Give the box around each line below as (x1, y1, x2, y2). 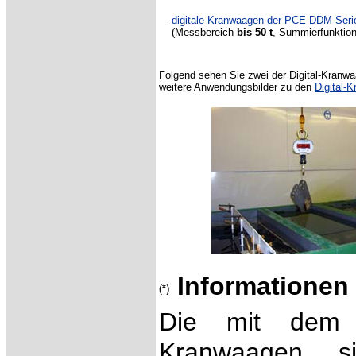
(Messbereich (165, 26, 237, 38)
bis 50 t (237, 26, 273, 38)
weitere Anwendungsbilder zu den (159, 81, 315, 93)
